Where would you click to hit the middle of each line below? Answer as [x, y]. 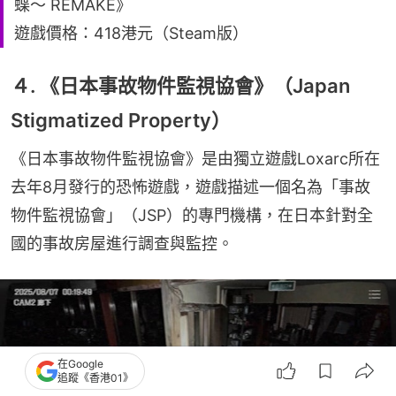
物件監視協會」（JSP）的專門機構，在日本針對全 [192, 216]
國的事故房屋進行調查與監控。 [122, 244]
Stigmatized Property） [121, 121]
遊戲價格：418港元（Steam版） [131, 34]
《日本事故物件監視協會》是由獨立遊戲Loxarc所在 [195, 159]
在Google [80, 364]
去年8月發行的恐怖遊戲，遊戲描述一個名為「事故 [190, 187]
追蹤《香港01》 [95, 378]
